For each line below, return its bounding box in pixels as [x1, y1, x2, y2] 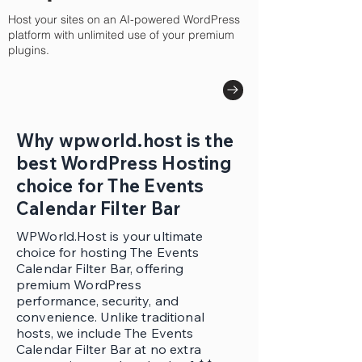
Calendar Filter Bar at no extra [16, 341, 201, 357]
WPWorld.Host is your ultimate [16, 228, 204, 244]
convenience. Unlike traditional [16, 309, 204, 325]
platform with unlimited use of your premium [8, 27, 234, 42]
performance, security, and [16, 293, 179, 309]
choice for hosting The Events [16, 244, 200, 260]
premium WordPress [16, 276, 141, 293]
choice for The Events [16, 175, 204, 197]
